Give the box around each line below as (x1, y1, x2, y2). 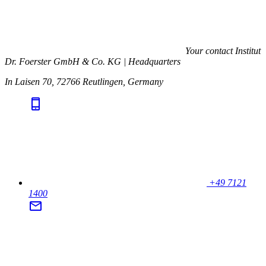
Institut (235, 46, 261, 56)
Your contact (185, 46, 233, 56)
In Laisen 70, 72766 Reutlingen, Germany (5, 77, 163, 87)
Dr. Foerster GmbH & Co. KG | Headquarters (5, 56, 180, 67)
